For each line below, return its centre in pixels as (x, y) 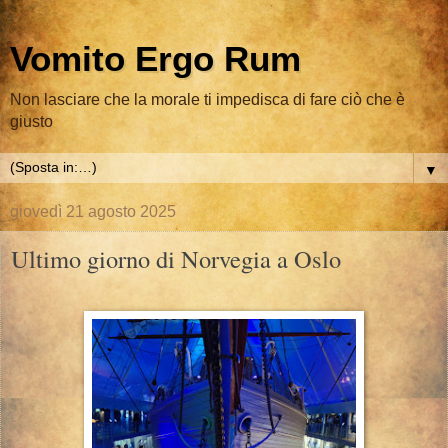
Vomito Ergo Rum (155, 59)
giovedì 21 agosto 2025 (93, 211)
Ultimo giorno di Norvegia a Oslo (176, 258)
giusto (31, 121)
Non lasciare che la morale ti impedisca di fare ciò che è (207, 99)
